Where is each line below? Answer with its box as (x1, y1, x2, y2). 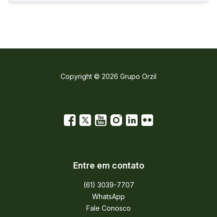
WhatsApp (92, 192, 125, 201)
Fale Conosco (86, 203, 131, 212)
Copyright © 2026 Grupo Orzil (61, 72, 156, 80)
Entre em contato (73, 160, 144, 170)
